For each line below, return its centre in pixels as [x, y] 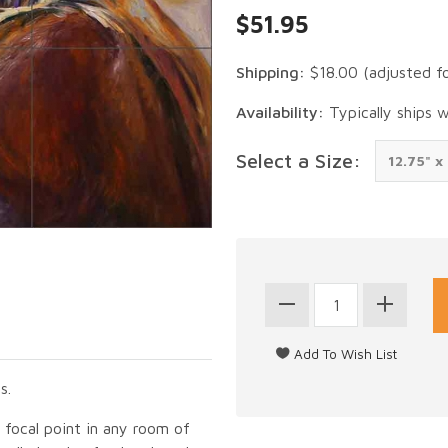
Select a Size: [298, 160]
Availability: [280, 111]
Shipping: [270, 71]
